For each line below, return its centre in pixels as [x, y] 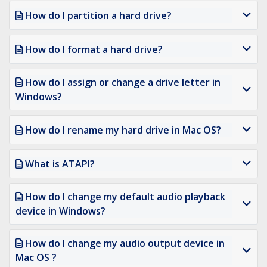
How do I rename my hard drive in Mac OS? [123, 130]
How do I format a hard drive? [94, 49]
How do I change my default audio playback [125, 197]
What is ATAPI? [60, 164]
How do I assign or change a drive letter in [123, 83]
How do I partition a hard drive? [98, 15]
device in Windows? [60, 211]
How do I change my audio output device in [125, 243]
